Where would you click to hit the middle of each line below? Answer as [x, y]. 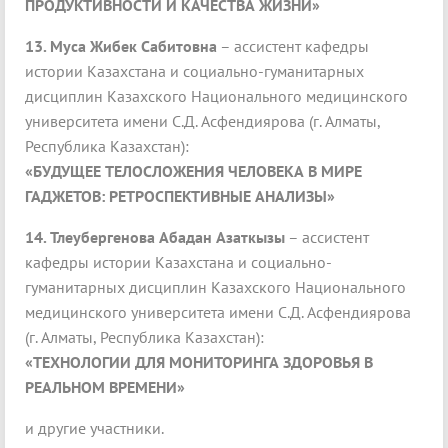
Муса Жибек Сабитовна [133, 46]
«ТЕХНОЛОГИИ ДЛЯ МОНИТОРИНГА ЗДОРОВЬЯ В [199, 362]
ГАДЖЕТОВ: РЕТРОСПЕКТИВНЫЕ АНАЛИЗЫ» [180, 196]
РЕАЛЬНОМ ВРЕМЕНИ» [105, 387]
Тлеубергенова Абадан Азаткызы [167, 237]
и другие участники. [94, 428]
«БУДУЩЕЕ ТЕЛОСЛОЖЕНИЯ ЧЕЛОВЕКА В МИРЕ [193, 171]
